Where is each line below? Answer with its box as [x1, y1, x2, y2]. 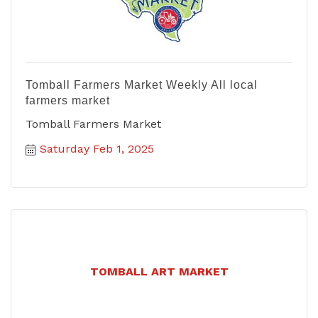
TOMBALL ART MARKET [89, 265, 229, 279]
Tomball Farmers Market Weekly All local [26, 78, 258, 91]
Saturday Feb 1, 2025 [40, 141, 154, 155]
